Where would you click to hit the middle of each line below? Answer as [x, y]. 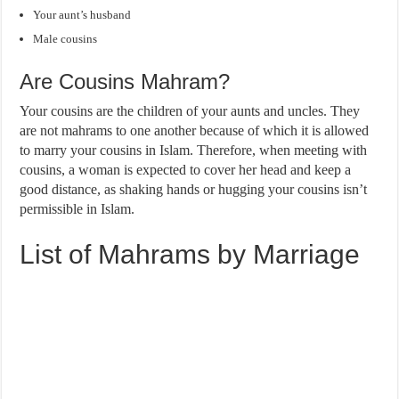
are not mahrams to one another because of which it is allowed [195, 130]
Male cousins [65, 38]
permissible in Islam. [77, 208]
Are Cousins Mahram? [125, 81]
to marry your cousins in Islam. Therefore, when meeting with [194, 150]
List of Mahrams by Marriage [190, 254]
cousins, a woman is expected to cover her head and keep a [186, 169]
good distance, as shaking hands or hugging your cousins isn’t [194, 189]
